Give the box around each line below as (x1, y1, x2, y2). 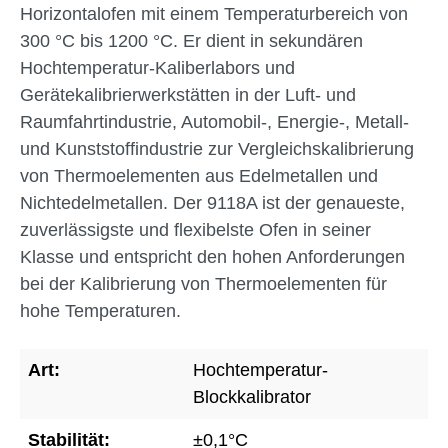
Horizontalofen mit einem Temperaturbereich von (20, 4, 408, 24)
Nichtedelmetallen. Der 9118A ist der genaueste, (20, 193, 405, 213)
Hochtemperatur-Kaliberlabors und (20, 58, 295, 78)
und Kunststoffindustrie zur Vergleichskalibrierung (20, 139, 414, 159)
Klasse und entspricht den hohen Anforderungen (20, 247, 405, 267)
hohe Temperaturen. (20, 301, 181, 321)
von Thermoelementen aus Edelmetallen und (20, 166, 378, 186)
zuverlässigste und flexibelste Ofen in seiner (20, 220, 371, 240)
